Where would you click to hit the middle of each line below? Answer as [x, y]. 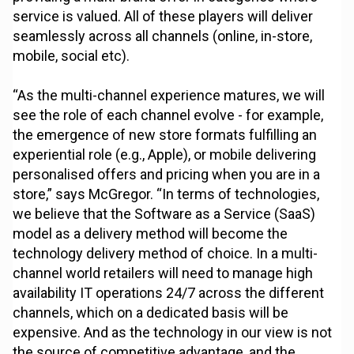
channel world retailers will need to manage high [163, 273]
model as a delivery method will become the [151, 234]
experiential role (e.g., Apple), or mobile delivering [165, 155]
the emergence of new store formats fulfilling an [165, 135]
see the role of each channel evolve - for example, [168, 115]
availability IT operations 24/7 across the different [169, 293]
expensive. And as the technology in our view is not [173, 333]
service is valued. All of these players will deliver [163, 17]
